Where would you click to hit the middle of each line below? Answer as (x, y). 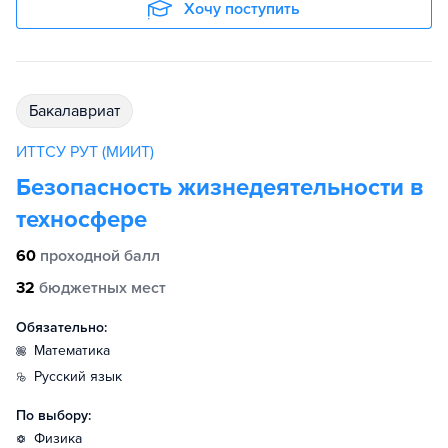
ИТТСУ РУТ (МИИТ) (85, 152)
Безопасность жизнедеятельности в (219, 188)
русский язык (82, 377)
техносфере (81, 220)
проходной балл (100, 256)
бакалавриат (79, 111)
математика (77, 351)
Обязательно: (61, 328)
